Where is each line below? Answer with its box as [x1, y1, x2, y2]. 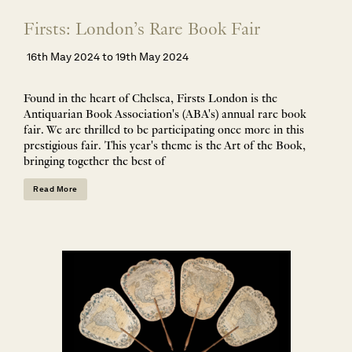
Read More [33, 183, 78, 194]
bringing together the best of [24, 156, 165, 169]
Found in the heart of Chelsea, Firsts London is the [24, 93, 277, 106]
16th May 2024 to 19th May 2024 [27, 49, 189, 64]
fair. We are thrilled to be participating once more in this [24, 124, 304, 137]
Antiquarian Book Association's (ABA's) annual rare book [24, 108, 306, 122]
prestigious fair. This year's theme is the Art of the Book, [24, 140, 306, 153]
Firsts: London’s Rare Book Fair [24, 20, 260, 40]
